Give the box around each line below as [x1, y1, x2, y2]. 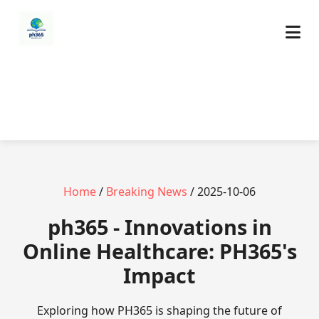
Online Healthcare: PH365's [22, 237, 297, 265]
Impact [123, 261, 196, 289]
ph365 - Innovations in [47, 213, 272, 241]
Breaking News [106, 184, 187, 199]
